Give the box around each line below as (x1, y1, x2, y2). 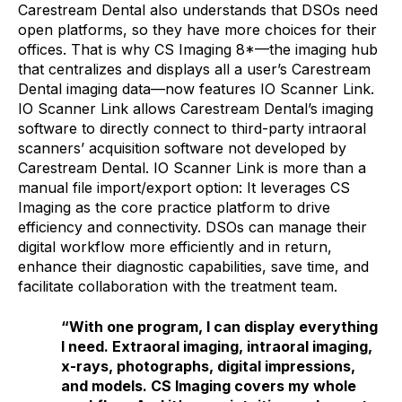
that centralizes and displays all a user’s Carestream (18, 60, 371, 79)
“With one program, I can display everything (61, 317, 378, 336)
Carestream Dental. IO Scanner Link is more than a (18, 159, 366, 178)
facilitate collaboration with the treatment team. (18, 277, 337, 296)
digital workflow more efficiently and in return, (18, 238, 332, 257)
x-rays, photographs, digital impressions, (61, 356, 355, 375)
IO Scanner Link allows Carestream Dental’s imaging (18, 100, 373, 118)
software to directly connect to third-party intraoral (18, 119, 366, 138)
